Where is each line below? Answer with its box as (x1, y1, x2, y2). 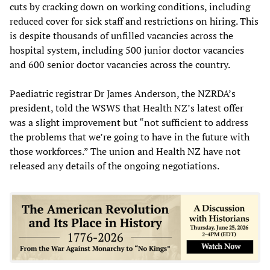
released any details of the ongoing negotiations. (10, 159, 219, 172)
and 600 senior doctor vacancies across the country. (10, 57, 230, 71)
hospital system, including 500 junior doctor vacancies (10, 43, 244, 57)
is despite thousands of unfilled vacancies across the (10, 28, 233, 42)
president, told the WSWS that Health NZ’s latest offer (10, 101, 243, 115)
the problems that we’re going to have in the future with (10, 130, 250, 143)
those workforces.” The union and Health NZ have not (10, 144, 240, 158)
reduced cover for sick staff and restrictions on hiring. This (10, 14, 259, 28)
